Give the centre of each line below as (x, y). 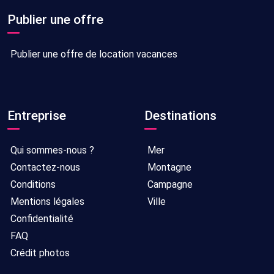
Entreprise (37, 115)
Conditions (32, 184)
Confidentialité (41, 218)
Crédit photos (39, 253)
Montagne (168, 167)
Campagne (169, 184)
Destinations (180, 115)
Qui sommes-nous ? (51, 150)
